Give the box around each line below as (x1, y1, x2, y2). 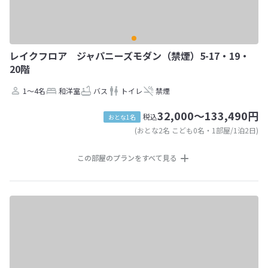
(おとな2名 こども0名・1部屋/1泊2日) (135, 125, 258, 135)
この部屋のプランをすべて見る (77, 153, 177, 163)
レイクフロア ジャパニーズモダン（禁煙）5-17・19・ (10, 48, 249, 63)
